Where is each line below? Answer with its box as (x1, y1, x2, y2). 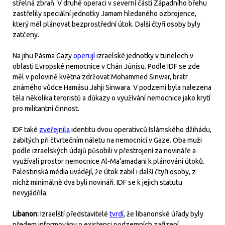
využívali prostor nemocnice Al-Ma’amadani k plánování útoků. (13, 157, 204, 165)
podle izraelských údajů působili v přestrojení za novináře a (13, 146, 196, 155)
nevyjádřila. (13, 188, 48, 197)
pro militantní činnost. (13, 104, 79, 113)
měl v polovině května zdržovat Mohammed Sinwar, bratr (13, 72, 188, 81)
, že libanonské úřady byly (124, 209, 203, 218)
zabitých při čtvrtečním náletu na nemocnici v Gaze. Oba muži (13, 136, 202, 144)
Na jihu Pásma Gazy (13, 51, 73, 60)
